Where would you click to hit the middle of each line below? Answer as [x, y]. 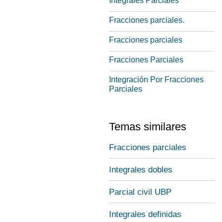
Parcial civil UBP [140, 192]
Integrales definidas [145, 214]
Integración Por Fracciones [156, 80]
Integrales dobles [141, 170]
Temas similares [148, 127]
